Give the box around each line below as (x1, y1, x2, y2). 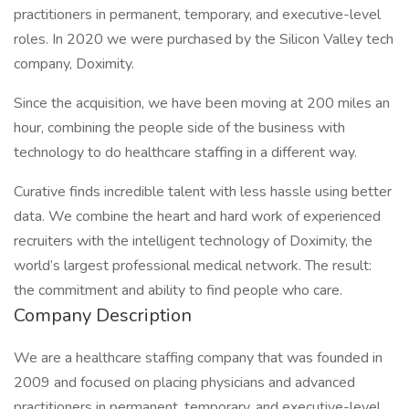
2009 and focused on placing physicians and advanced (14, 372, 355, 393)
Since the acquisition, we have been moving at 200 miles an (14, 93, 390, 113)
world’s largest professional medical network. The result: (14, 256, 372, 276)
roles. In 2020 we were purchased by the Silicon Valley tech (14, 29, 393, 49)
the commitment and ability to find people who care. (14, 280, 342, 300)
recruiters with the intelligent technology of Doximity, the (14, 231, 372, 251)
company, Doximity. (14, 54, 134, 74)
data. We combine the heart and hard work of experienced (14, 206, 381, 226)
